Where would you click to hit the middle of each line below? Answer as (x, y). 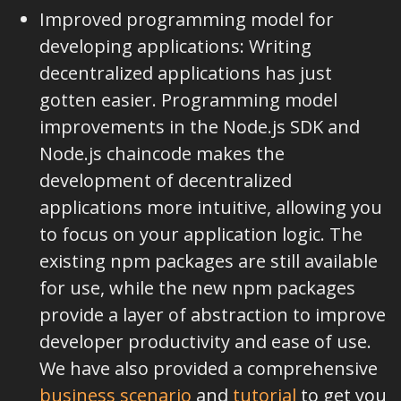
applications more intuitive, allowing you (211, 207)
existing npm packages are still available (209, 261)
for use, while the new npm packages (197, 288)
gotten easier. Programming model (188, 100)
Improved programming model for (187, 19)
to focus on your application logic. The (201, 234)
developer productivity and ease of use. (205, 341)
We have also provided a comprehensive (209, 368)
